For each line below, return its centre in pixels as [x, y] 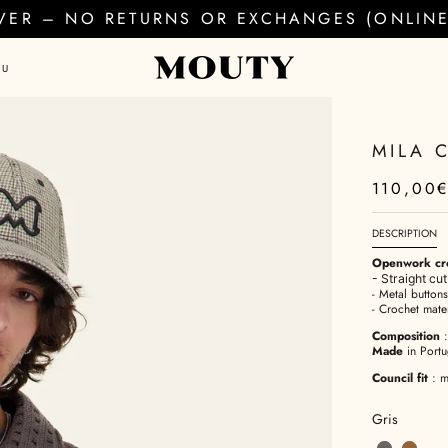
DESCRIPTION [404, 233]
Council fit [399, 378]
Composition [405, 336]
